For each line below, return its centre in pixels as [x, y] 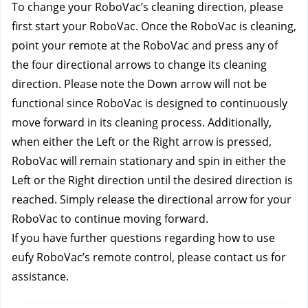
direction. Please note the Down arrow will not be [139, 84]
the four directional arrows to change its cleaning [139, 65]
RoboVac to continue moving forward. [110, 219]
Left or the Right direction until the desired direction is [152, 180]
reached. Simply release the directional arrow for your [152, 199]
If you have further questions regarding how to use [143, 238]
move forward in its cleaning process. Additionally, [142, 122]
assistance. [40, 276]
